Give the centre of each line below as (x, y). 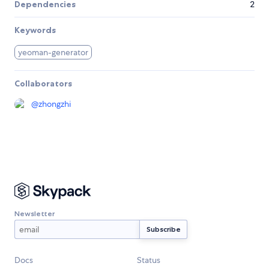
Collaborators (43, 84)
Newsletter (35, 213)
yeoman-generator (53, 53)
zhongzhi (55, 104)
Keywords (35, 30)
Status (149, 260)
